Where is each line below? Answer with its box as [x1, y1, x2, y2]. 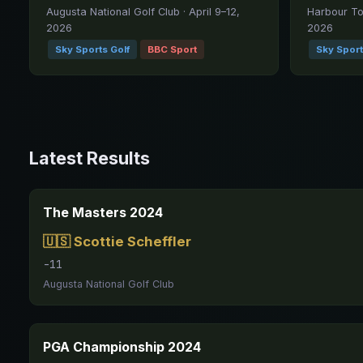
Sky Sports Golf [55, 44, 130, 55]
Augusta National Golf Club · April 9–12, [46, 6, 240, 18]
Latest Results [29, 147, 150, 169]
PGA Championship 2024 [43, 339, 201, 355]
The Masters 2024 [43, 204, 163, 220]
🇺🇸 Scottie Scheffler [43, 233, 191, 250]
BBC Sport [147, 44, 197, 55]
